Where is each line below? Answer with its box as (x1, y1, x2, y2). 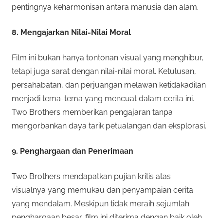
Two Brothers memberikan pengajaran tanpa (12, 107, 173, 117)
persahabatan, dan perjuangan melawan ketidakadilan (12, 80, 206, 90)
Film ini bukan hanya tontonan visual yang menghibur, (12, 53, 203, 62)
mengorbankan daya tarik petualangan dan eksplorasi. (12, 121, 206, 130)
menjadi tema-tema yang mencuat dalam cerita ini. (12, 93, 194, 103)
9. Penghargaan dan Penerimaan (12, 146, 133, 156)
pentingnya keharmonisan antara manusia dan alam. (12, 2, 199, 12)
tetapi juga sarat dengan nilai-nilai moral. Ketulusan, (12, 66, 196, 76)
